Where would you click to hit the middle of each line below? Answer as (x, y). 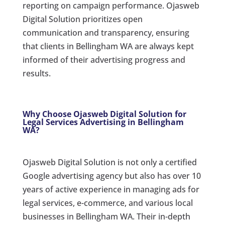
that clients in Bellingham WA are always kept (108, 46)
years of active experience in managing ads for (111, 189)
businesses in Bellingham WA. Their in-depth (106, 216)
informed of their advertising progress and (104, 60)
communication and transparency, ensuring (106, 32)
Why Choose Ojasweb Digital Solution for (104, 114)
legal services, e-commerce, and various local (107, 203)
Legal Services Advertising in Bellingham (103, 122)
